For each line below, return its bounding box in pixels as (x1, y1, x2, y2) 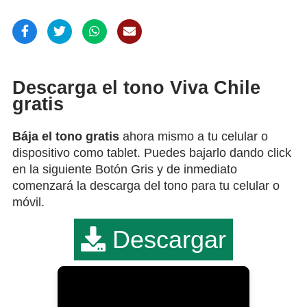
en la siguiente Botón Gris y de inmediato (12, 162, 237, 176)
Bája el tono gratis (12, 129, 119, 143)
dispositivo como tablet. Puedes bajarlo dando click (12, 145, 291, 160)
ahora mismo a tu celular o (119, 129, 268, 143)
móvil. (12, 195, 45, 209)
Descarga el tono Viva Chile (12, 77, 260, 99)
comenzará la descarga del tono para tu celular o (12, 178, 280, 193)
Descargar (106, 225, 226, 254)
